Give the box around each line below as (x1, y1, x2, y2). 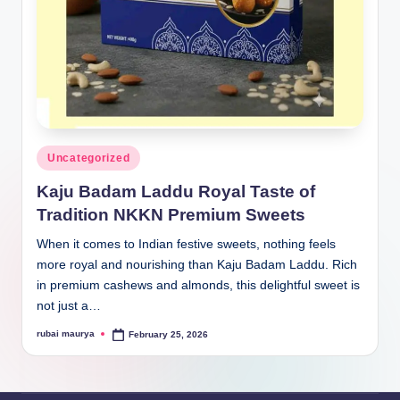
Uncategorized (47, 152, 130, 165)
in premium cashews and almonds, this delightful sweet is (37, 278, 360, 292)
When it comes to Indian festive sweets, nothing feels (37, 237, 336, 251)
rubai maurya (37, 329, 95, 339)
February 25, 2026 (129, 329, 209, 339)
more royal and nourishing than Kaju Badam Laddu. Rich (37, 257, 357, 271)
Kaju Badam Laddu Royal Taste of (37, 181, 315, 201)
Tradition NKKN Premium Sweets (37, 204, 305, 224)
